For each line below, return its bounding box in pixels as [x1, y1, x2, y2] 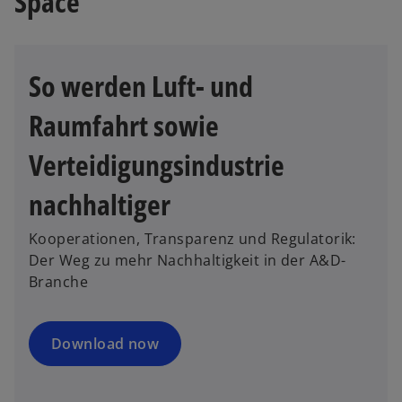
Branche [29, 272, 89, 293]
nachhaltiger [29, 185, 170, 224]
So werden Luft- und [29, 66, 253, 106]
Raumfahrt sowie [29, 106, 219, 145]
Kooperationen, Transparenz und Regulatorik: [29, 229, 356, 249]
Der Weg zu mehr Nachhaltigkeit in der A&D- [29, 250, 346, 271]
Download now [51, 334, 160, 354]
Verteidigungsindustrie [29, 145, 284, 185]
